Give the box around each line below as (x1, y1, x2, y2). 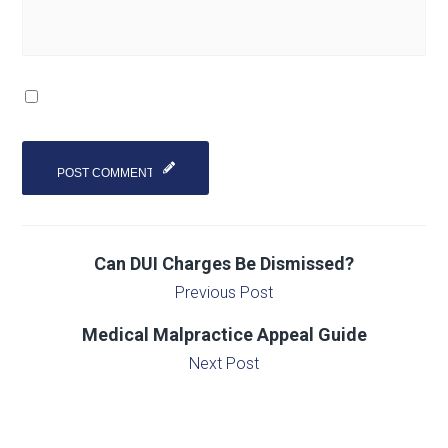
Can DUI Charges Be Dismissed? (94, 252, 354, 274)
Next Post (189, 353, 259, 373)
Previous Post (175, 282, 273, 302)
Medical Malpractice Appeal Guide (81, 323, 367, 345)
